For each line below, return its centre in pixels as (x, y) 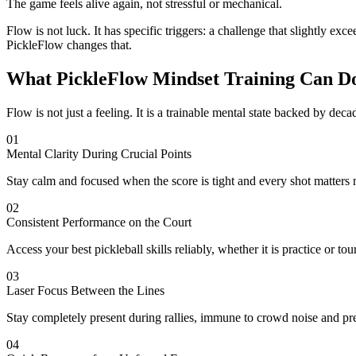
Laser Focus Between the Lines (85, 291)
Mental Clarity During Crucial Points (99, 154)
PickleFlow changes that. (69, 45)
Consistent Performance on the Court (99, 222)
